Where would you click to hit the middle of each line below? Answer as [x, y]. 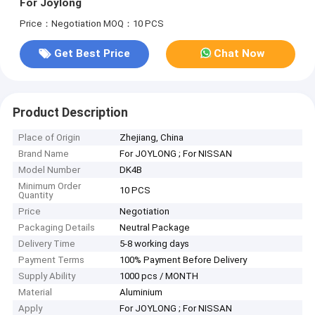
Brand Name [44, 154]
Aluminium [141, 292]
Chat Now [239, 54]
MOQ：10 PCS [133, 23]
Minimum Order [50, 186]
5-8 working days [155, 244]
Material [36, 292]
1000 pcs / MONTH [159, 276]
